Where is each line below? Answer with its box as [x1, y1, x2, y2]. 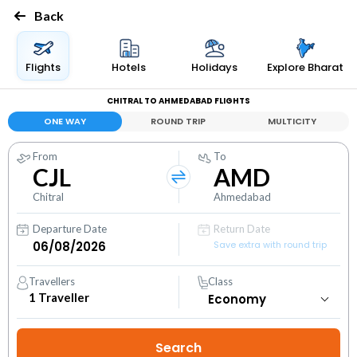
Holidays [191, 60, 238, 75]
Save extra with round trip [214, 238, 328, 251]
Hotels [112, 60, 146, 75]
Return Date [214, 222, 271, 235]
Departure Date [33, 222, 107, 235]
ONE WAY [43, 115, 86, 127]
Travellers [29, 275, 76, 288]
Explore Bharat [267, 60, 344, 75]
